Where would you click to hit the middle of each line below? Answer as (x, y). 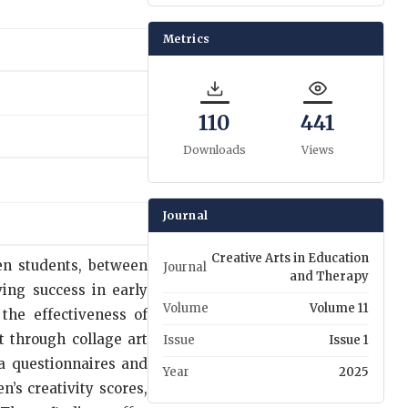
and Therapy (329, 276)
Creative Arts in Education (290, 258)
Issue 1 (349, 340)
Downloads (214, 149)
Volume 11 (339, 308)
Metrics (187, 38)
